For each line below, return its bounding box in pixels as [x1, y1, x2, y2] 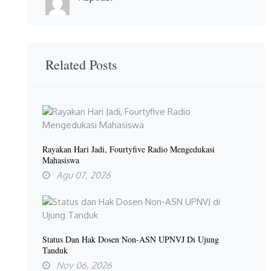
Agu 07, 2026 [56, 169, 111, 181]
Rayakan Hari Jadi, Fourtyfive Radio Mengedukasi [42, 143, 215, 155]
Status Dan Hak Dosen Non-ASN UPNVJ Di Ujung [42, 233, 219, 246]
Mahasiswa [42, 154, 79, 166]
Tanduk [42, 244, 68, 256]
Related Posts [45, 55, 117, 73]
